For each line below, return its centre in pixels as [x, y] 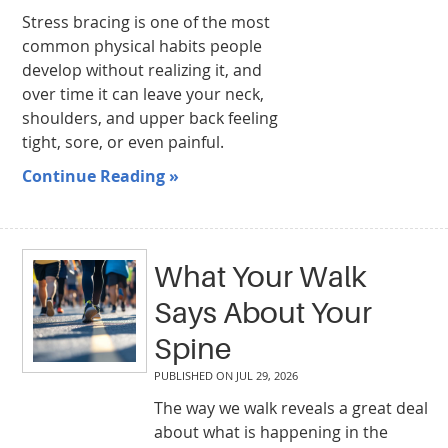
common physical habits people [142, 45]
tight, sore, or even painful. [123, 141]
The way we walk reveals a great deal [290, 407]
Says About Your [262, 312]
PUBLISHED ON [194, 375]
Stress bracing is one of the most [146, 21]
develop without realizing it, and [142, 69]
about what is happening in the [270, 431]
